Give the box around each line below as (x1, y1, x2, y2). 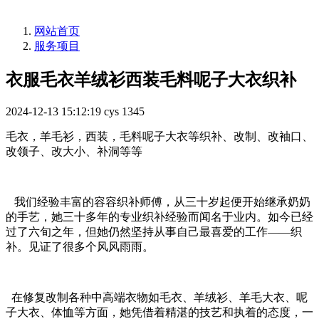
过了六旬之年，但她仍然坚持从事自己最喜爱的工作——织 (6, 226, 302, 239)
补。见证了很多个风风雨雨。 (6, 241, 154, 253)
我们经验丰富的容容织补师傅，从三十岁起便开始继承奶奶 (6, 196, 310, 209)
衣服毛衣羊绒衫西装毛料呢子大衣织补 (6, 70, 296, 90)
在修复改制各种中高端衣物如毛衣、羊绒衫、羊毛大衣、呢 (6, 291, 308, 304)
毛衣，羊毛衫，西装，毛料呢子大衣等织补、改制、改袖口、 (6, 130, 313, 143)
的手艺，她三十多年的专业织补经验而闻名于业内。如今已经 (6, 211, 313, 224)
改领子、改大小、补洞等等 (6, 145, 142, 158)
